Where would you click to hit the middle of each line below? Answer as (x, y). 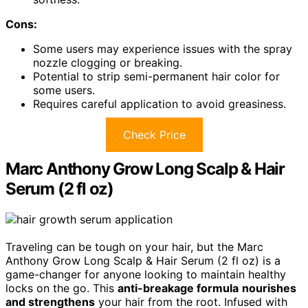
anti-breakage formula (178, 288)
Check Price (154, 135)
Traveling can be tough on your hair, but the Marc (134, 247)
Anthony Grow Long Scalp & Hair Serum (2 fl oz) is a (143, 261)
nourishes (269, 288)
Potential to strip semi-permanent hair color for (156, 77)
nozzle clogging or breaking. (108, 63)
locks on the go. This (62, 288)
